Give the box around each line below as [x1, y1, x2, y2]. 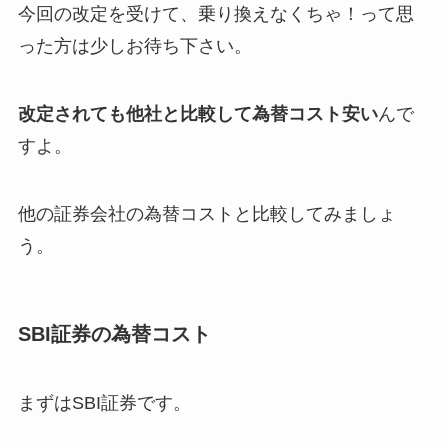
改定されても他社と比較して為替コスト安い [17, 103, 378, 124]
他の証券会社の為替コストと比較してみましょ [17, 203, 396, 224]
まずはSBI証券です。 [17, 393, 191, 414]
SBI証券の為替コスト [17, 322, 211, 345]
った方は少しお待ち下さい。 [17, 36, 252, 57]
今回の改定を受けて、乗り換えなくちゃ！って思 [17, 4, 414, 25]
